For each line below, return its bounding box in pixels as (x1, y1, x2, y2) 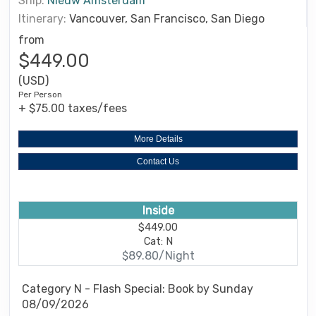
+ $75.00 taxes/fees (18, 101, 127, 115)
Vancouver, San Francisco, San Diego (69, 11, 265, 25)
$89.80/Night (121, 249, 195, 263)
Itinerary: (18, 11, 66, 25)
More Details (133, 133, 183, 144)
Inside (142, 203, 174, 217)
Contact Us (137, 156, 179, 166)
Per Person (18, 89, 62, 99)
